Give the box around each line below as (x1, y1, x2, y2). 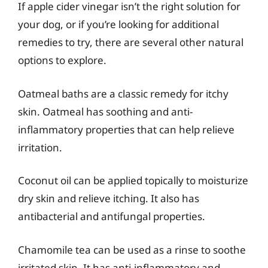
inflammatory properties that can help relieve (18, 122, 234, 136)
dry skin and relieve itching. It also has (18, 191, 199, 205)
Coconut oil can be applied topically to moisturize (18, 173, 248, 187)
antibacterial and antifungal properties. (18, 209, 205, 223)
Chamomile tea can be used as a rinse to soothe (18, 242, 246, 257)
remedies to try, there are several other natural (18, 35, 243, 49)
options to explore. (18, 53, 106, 67)
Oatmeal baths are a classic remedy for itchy (18, 86, 229, 100)
